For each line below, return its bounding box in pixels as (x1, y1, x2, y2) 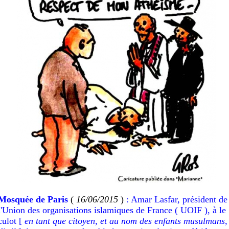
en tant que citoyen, (22, 215, 100, 226)
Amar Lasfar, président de (131, 194, 227, 204)
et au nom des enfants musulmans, (100, 215, 227, 226)
